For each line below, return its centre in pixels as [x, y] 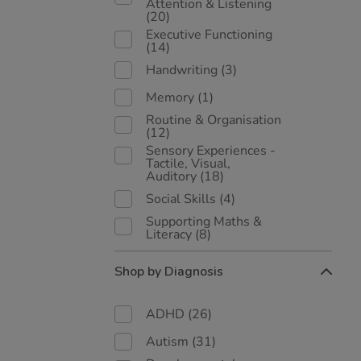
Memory [172, 98]
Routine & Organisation [214, 120]
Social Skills [183, 199]
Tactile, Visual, [188, 164]
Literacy [170, 234]
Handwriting [183, 70]
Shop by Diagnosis [169, 272]
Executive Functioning [209, 35]
